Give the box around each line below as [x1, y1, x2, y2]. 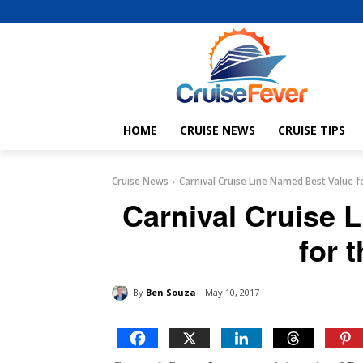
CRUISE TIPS [278, 122, 345, 139]
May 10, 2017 [205, 286, 259, 299]
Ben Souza [146, 285, 196, 298]
